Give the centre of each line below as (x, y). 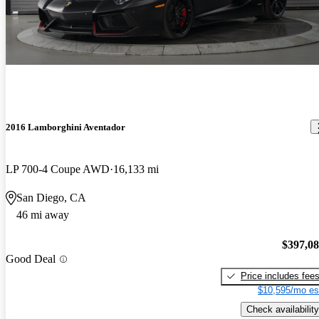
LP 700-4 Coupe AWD (58, 169)
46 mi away (43, 215)
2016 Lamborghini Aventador (66, 127)
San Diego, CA (51, 198)
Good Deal (31, 259)
